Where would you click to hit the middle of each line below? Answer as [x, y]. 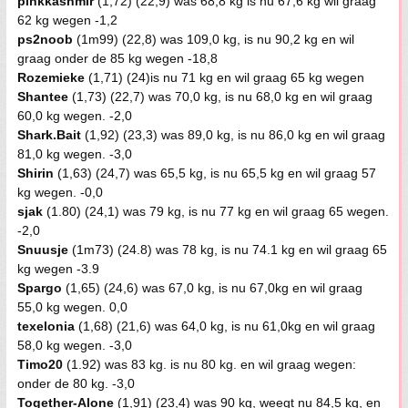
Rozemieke [51, 77]
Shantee [43, 97]
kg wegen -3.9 [58, 269]
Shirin [36, 173]
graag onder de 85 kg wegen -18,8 [117, 58]
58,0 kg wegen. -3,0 [75, 345]
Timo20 [40, 364]
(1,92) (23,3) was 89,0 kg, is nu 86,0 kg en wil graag [233, 135]
